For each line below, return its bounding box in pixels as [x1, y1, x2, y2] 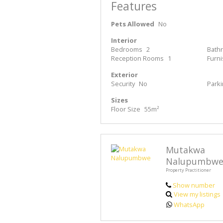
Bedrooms [111, 45, 142, 54]
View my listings [174, 190, 221, 199]
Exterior [111, 70, 138, 80]
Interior [111, 36, 137, 45]
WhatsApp [174, 200, 205, 210]
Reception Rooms [111, 54, 164, 63]
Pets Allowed [111, 19, 154, 29]
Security [111, 79, 135, 89]
